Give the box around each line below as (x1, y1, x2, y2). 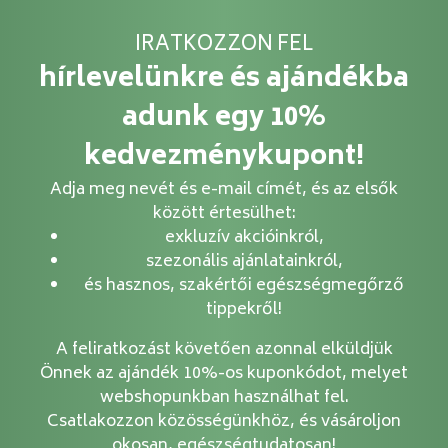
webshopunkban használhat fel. (99, 384, 349, 413)
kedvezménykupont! (84, 135, 364, 182)
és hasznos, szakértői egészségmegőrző (84, 272, 404, 301)
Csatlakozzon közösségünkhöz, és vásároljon (47, 408, 401, 437)
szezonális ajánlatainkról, (145, 248, 343, 277)
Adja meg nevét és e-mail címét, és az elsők (50, 176, 398, 205)
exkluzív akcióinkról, (164, 224, 324, 253)
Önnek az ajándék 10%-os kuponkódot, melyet (40, 360, 408, 389)
